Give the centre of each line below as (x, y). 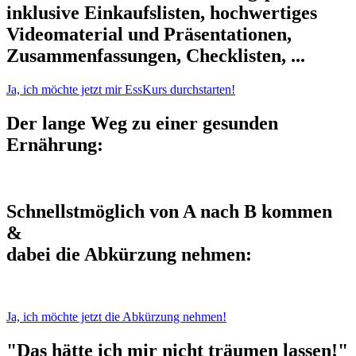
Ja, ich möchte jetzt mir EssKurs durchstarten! (121, 89)
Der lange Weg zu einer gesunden (142, 123)
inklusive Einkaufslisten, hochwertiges (162, 12)
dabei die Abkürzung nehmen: (129, 255)
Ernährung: (55, 144)
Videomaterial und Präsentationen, (149, 34)
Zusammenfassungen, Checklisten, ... (156, 55)
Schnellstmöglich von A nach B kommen (169, 212)
